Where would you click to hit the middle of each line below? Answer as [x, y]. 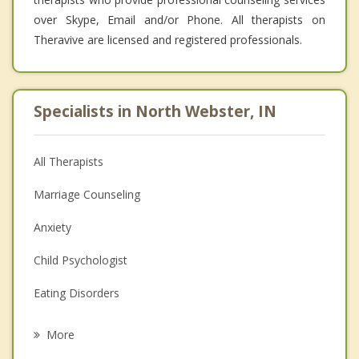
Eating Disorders [77, 292]
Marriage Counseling [87, 194]
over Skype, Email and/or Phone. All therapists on [179, 19]
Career [51, 325]
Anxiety [52, 227]
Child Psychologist [81, 260]
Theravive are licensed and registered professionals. [168, 39]
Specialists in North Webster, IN [155, 111]
